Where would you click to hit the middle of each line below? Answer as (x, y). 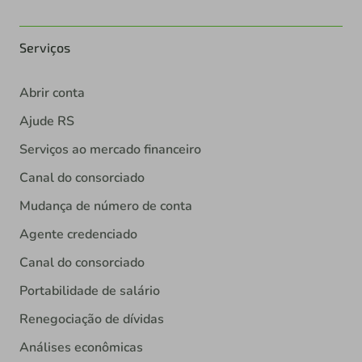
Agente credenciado (78, 235)
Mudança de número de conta (106, 206)
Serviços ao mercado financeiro (110, 150)
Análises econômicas (81, 348)
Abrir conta (52, 93)
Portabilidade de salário (90, 291)
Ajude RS (47, 122)
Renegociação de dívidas (92, 320)
